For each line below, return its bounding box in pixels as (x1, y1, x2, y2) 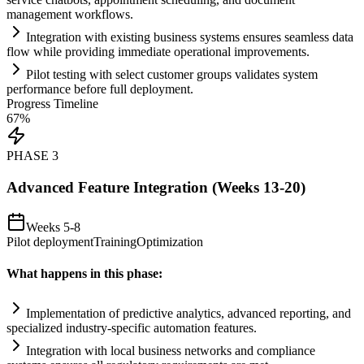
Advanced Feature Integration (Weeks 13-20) (6, 178, 305, 196)
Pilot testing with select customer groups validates (26, 67, 283, 82)
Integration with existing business (26, 30, 200, 45)
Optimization (136, 234, 203, 249)
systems (200, 30, 240, 45)
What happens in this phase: (6, 266, 162, 280)
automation (154, 321, 210, 336)
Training (93, 234, 136, 249)
